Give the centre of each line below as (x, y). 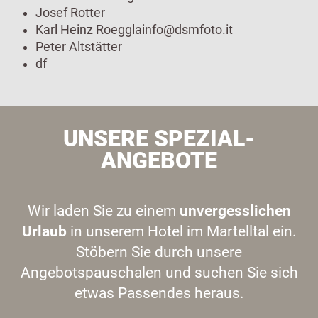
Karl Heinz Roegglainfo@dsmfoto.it (134, 29)
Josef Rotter (70, 12)
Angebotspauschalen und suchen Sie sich (159, 272)
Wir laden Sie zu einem (103, 210)
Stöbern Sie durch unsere (159, 251)
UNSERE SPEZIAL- (159, 138)
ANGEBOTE (159, 160)
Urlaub (44, 231)
